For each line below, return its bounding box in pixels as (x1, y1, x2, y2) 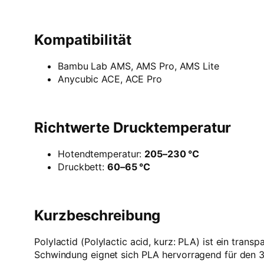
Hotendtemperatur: (58, 147, 145, 160)
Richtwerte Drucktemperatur (34, 118, 232, 136)
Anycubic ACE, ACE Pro (58, 73, 162, 85)
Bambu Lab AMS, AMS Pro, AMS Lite (58, 60, 219, 72)
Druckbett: (58, 160, 107, 173)
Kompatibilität (34, 31, 131, 49)
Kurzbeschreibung (34, 206, 161, 224)
